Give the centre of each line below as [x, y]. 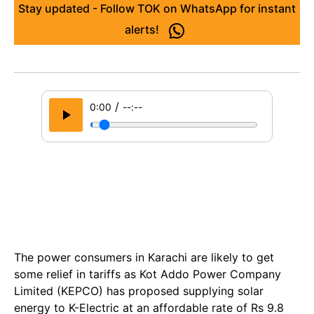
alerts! [143, 30]
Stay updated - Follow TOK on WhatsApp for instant [157, 8]
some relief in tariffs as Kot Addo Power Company [148, 274]
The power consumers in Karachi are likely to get [144, 257]
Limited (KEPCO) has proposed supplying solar [139, 291]
